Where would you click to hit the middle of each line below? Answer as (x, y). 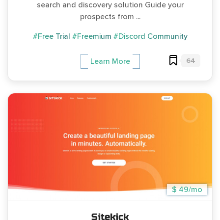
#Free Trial (51, 36)
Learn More (110, 61)
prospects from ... (110, 16)
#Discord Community (150, 36)
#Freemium (92, 36)
